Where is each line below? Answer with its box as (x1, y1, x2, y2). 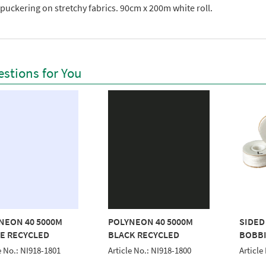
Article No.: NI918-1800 (108, 245, 192, 256)
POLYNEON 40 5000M (108, 216, 194, 228)
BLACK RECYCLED (108, 229, 180, 241)
